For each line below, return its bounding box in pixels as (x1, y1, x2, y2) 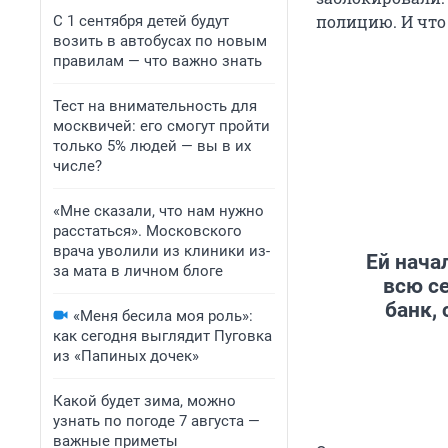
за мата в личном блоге (53, 262, 223, 280)
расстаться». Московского (53, 222, 242, 240)
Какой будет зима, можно (53, 392, 236, 410)
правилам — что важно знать (53, 52, 262, 70)
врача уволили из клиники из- (53, 242, 270, 260)
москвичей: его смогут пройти (53, 117, 270, 135)
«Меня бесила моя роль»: (73, 307, 253, 325)
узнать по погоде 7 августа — (53, 412, 260, 430)
